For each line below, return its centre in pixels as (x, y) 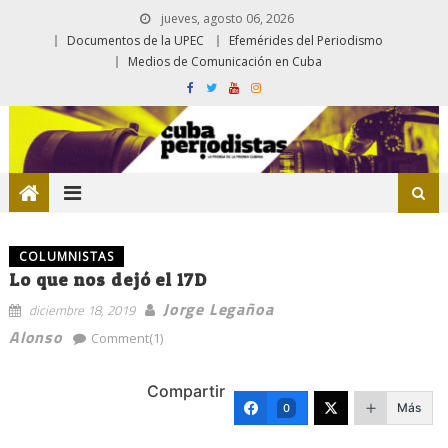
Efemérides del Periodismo (306, 40)
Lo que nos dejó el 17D (107, 279)
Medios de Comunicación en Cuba (225, 61)
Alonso (35, 336)
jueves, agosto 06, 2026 (225, 18)
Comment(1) (126, 337)
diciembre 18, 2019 (81, 309)
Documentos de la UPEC (135, 40)
